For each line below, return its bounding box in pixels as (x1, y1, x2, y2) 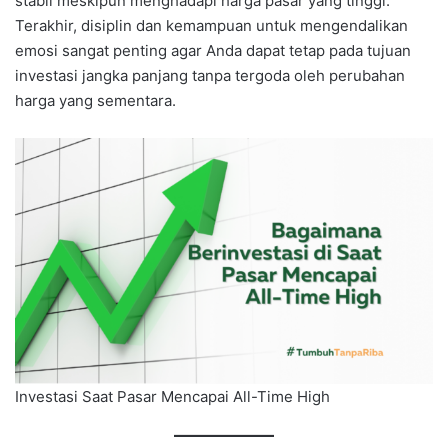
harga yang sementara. (15, 90, 176, 110)
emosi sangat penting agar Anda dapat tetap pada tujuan (15, 40, 411, 60)
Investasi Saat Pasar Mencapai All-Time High (15, 386, 330, 406)
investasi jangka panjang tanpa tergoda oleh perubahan (15, 65, 405, 85)
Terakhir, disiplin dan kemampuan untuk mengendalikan (15, 15, 408, 35)
